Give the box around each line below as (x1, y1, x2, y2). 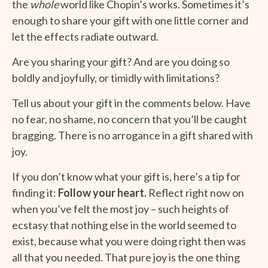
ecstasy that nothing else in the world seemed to (12, 218, 236, 232)
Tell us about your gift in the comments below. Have (12, 96, 251, 109)
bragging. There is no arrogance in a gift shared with (12, 128, 253, 142)
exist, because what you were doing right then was (12, 234, 246, 248)
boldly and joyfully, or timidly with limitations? (12, 71, 220, 84)
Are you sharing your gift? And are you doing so (12, 54, 230, 68)
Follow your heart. (58, 185, 147, 199)
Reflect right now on (147, 185, 244, 199)
